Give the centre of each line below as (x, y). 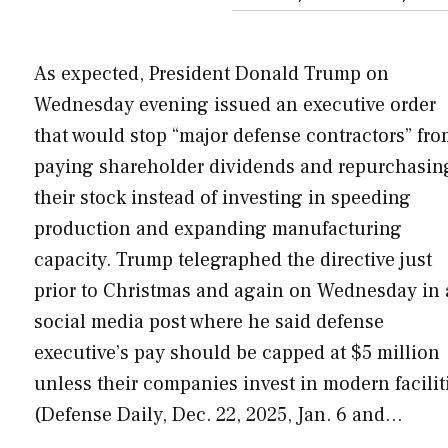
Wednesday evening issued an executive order (235, 104)
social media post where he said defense (209, 321)
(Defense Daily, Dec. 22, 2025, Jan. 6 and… (218, 414)
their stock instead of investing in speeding (222, 197)
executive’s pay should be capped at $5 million (237, 352)
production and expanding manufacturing (218, 228)
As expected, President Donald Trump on (211, 73)
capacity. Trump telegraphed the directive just (233, 259)
